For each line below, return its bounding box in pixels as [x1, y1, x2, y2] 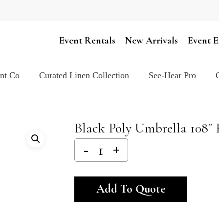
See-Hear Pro [149, 70, 196, 81]
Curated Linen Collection [39, 70, 129, 81]
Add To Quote [96, 181, 165, 196]
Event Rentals [59, 35, 115, 46]
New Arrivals [125, 35, 178, 46]
